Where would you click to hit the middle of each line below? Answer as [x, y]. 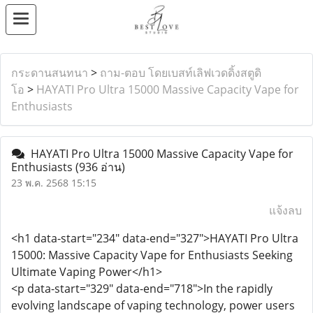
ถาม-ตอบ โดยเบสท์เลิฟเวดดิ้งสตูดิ [181, 73]
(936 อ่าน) [100, 167]
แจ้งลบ [285, 210]
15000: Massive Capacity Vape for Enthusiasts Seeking [152, 255]
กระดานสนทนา [50, 73]
